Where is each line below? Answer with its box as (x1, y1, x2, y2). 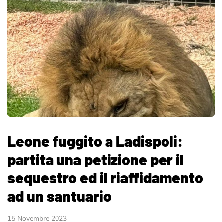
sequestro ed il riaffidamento (7, 168, 203, 187)
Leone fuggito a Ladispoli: (7, 132, 183, 150)
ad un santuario (7, 187, 111, 205)
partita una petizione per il (7, 150, 184, 168)
